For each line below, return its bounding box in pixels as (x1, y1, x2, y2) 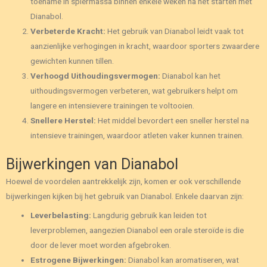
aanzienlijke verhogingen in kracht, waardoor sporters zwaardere (30, 41, 260, 51)
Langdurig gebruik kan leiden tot (91, 210, 207, 220)
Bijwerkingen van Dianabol (6, 156, 178, 173)
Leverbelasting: (30, 210, 92, 220)
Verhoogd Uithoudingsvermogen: (30, 70, 161, 80)
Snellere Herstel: (30, 115, 97, 125)
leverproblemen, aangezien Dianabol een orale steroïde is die (30, 225, 244, 235)
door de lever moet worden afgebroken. (30, 240, 172, 250)
